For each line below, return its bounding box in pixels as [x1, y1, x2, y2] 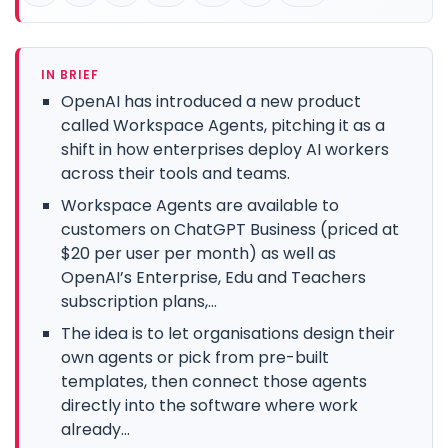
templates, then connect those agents [61, 369, 367, 393]
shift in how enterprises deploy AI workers [61, 137, 389, 161]
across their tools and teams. [61, 161, 290, 185]
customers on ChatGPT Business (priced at [61, 217, 399, 241]
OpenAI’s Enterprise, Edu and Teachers [61, 265, 366, 289]
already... [61, 417, 130, 441]
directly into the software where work [61, 393, 358, 417]
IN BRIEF [41, 65, 99, 83]
